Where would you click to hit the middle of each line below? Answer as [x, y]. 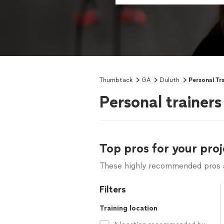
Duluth [169, 80]
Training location [128, 208]
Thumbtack [116, 80]
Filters [113, 189]
